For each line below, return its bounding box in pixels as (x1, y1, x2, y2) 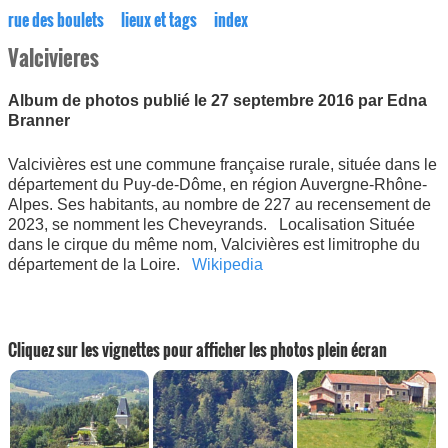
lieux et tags (121, 8, 197, 32)
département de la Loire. (8, 256, 192, 273)
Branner (8, 112, 70, 129)
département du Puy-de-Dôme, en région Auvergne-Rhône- (8, 176, 427, 193)
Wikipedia (192, 256, 263, 273)
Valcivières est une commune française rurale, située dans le (8, 156, 437, 173)
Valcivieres (8, 42, 99, 73)
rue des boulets (8, 8, 104, 32)
